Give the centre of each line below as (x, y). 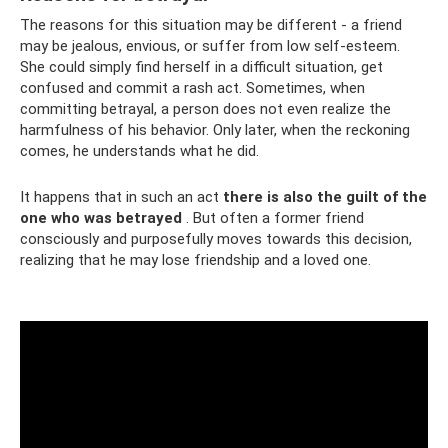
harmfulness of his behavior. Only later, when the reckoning (215, 130)
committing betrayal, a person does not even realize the (205, 109)
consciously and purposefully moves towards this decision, (216, 239)
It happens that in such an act (121, 197)
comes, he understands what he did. (139, 151)
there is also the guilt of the (325, 197)
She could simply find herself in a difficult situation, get (201, 67)
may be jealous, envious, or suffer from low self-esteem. (210, 46)
